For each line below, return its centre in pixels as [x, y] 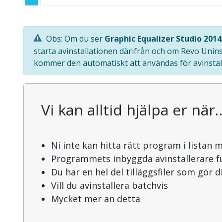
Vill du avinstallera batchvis [110, 186]
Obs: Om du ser [74, 38]
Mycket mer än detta [96, 199]
